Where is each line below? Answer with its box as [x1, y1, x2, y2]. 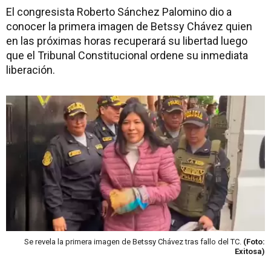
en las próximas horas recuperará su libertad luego [6, 34, 247, 47]
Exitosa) [235, 246, 265, 256]
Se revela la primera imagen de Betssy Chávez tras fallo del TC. [24, 237, 243, 246]
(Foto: [243, 237, 265, 246]
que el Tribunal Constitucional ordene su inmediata [6, 49, 248, 62]
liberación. [6, 64, 55, 76]
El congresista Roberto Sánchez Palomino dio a [6, 5, 232, 18]
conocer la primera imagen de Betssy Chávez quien [6, 20, 252, 33]
